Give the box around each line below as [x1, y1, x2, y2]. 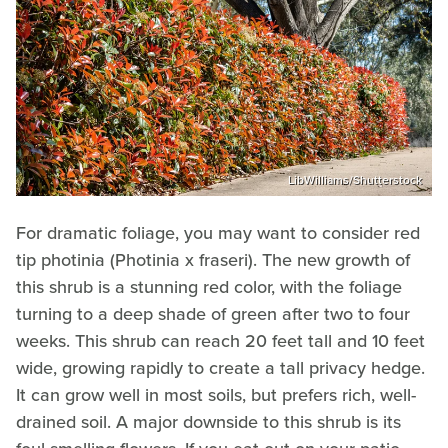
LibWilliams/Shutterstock [288, 170, 422, 189]
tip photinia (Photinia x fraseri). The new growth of [16, 246, 410, 273]
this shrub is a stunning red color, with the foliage [16, 273, 402, 300]
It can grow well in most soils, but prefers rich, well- [16, 381, 416, 408]
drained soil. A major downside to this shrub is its [16, 408, 401, 435]
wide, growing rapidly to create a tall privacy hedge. [16, 354, 425, 381]
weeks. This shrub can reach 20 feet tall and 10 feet [16, 327, 425, 354]
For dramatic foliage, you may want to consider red [16, 219, 420, 246]
